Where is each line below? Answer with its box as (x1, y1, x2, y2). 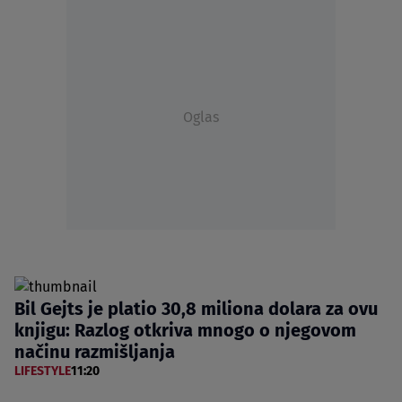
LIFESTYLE (14, 363, 71, 379)
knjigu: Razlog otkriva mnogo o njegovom (14, 319, 356, 341)
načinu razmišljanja (14, 340, 175, 363)
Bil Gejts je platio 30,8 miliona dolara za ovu (14, 297, 378, 319)
